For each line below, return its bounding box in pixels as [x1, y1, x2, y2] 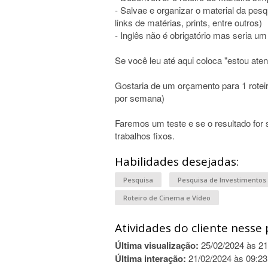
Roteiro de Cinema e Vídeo [123, 193, 211, 202]
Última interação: [115, 252, 186, 265]
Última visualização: [115, 239, 199, 252]
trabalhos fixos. [115, 129, 175, 142]
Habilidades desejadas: [115, 154, 239, 169]
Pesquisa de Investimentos [178, 175, 266, 184]
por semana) [115, 92, 165, 104]
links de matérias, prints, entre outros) [115, 16, 262, 29]
